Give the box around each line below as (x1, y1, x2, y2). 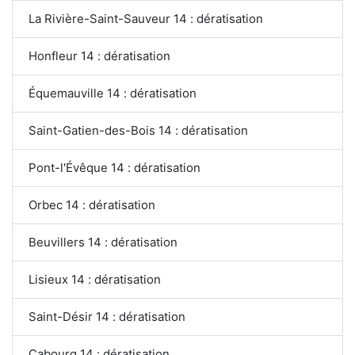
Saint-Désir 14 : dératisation (29, 308, 185, 324)
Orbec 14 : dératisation (29, 197, 155, 212)
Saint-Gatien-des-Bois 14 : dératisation (29, 122, 248, 138)
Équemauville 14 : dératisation (29, 85, 197, 101)
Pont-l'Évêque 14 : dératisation (29, 159, 200, 175)
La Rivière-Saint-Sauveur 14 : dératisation (29, 10, 263, 26)
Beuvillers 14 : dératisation (29, 234, 177, 250)
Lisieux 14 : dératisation (29, 271, 161, 287)
